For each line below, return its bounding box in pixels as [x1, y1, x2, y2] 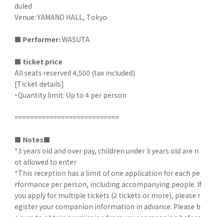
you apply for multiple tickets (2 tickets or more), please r [15, 190, 201, 200]
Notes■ [23, 134, 50, 144]
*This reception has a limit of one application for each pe [15, 168, 200, 178]
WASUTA [61, 34, 90, 44]
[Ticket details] [15, 78, 64, 89]
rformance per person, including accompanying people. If [15, 179, 201, 189]
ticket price [23, 56, 62, 66]
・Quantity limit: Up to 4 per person [15, 90, 126, 100]
